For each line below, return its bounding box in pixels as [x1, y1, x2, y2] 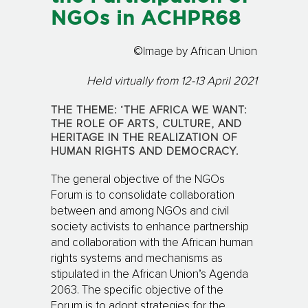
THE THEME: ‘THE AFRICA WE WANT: [51, 104, 247, 115]
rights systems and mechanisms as [51, 252, 223, 265]
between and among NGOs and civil [51, 205, 229, 217]
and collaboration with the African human [51, 236, 253, 249]
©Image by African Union [133, 45, 257, 58]
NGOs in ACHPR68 [51, 10, 241, 27]
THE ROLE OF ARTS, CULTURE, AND [51, 118, 242, 129]
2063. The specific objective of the [51, 284, 223, 296]
